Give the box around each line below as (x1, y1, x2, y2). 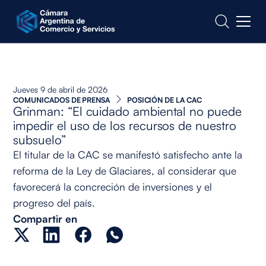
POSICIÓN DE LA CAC (126, 94, 202, 104)
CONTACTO (20, 13, 71, 26)
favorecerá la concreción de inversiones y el (13, 179, 213, 193)
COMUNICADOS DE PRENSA (13, 94, 110, 104)
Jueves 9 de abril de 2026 (13, 84, 108, 94)
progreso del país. (13, 195, 96, 209)
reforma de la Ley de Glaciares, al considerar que (13, 163, 237, 177)
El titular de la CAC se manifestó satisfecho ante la (13, 147, 243, 161)
